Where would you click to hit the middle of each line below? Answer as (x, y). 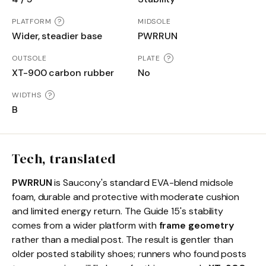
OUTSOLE (29, 58)
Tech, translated (64, 158)
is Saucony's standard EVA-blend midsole (142, 182)
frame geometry (196, 225)
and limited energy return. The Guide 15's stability (118, 211)
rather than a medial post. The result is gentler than (123, 239)
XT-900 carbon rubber (63, 72)
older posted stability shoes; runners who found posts (129, 254)
